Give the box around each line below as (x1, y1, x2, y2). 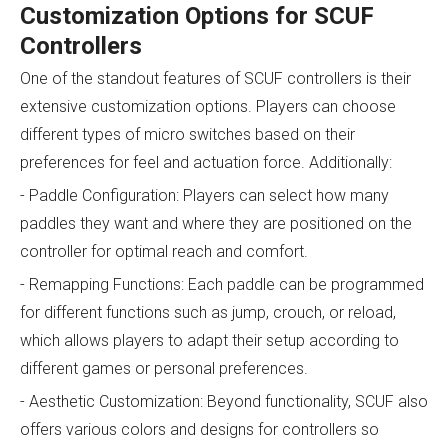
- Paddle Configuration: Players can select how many (20, 185, 389, 205)
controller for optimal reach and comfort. (20, 241, 308, 261)
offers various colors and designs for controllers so (20, 419, 379, 439)
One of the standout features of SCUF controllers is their (20, 68, 411, 88)
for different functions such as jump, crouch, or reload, (20, 302, 396, 322)
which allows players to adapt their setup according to (20, 330, 399, 350)
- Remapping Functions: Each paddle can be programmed (20, 274, 424, 294)
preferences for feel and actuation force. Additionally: (20, 152, 392, 172)
